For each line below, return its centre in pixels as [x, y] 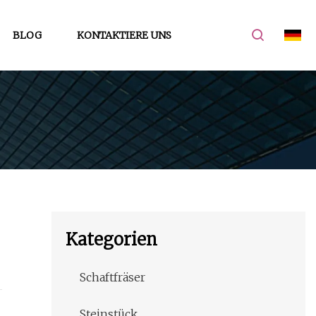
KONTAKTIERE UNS [124, 35]
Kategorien [111, 240]
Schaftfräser [113, 278]
